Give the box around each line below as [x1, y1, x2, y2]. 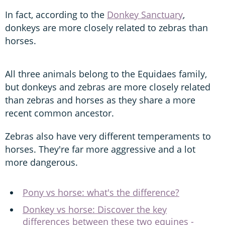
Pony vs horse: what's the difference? [23, 186, 179, 198]
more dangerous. [5, 156, 78, 168]
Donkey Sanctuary [107, 8, 183, 21]
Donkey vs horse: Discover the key [23, 203, 167, 215]
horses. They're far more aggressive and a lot [5, 143, 195, 155]
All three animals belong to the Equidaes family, [5, 67, 207, 80]
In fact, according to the [5, 8, 107, 21]
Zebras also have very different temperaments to [5, 130, 211, 142]
